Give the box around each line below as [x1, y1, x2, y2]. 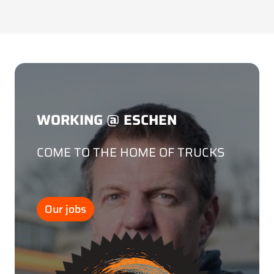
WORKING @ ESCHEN [37, 108, 177, 131]
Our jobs [45, 200, 86, 218]
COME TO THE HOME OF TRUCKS [37, 142, 225, 162]
